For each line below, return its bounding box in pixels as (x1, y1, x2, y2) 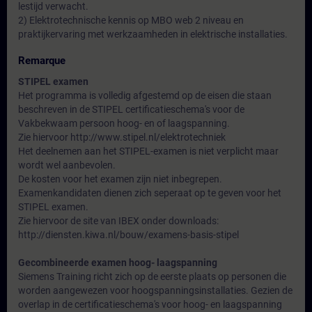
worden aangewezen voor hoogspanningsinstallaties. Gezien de (18, 285, 292, 296)
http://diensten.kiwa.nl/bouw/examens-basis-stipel (18, 229, 239, 240)
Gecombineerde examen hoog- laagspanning (18, 257, 217, 268)
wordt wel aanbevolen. (18, 159, 116, 171)
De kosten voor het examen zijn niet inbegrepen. (18, 173, 222, 185)
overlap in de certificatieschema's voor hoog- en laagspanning (18, 299, 282, 310)
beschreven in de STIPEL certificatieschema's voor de (18, 104, 244, 115)
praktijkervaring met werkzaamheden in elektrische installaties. (18, 29, 288, 40)
